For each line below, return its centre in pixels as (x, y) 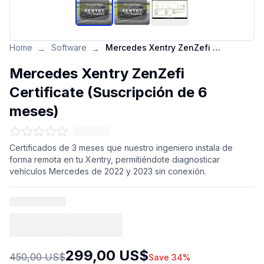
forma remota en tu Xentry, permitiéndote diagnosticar (115, 159)
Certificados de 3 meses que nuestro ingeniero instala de (121, 148)
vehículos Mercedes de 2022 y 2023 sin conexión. (108, 171)
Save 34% (169, 257)
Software (69, 47)
